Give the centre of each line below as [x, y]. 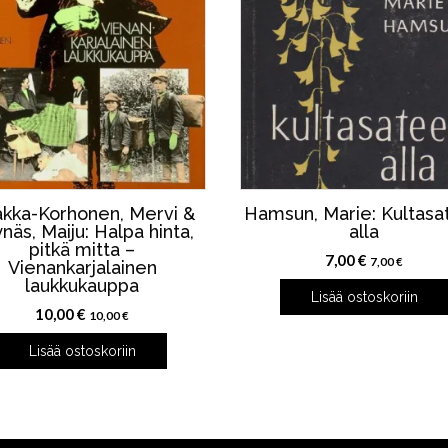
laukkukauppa [82, 286]
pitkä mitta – [82, 250]
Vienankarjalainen [82, 268]
